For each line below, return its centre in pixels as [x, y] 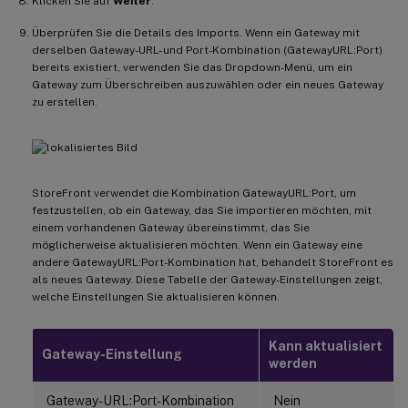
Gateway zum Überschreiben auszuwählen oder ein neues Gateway [208, 84]
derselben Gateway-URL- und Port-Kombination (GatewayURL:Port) [207, 50]
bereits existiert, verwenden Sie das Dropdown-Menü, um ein [192, 67]
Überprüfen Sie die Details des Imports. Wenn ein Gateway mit [196, 32]
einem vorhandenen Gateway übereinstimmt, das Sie [171, 227]
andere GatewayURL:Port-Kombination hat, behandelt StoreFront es [213, 262]
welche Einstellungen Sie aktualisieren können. [156, 296]
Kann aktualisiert [326, 346]
